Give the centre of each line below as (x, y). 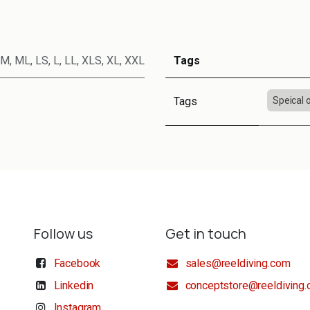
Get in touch (206, 234)
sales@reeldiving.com (238, 264)
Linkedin (74, 286)
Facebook (77, 264)
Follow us (63, 234)
